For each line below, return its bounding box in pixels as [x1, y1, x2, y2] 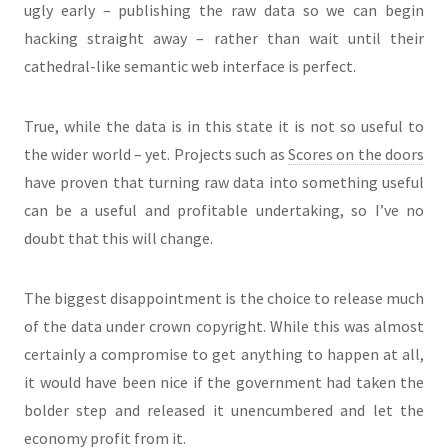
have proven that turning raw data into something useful [24, 172, 424, 193]
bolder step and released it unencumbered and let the [24, 400, 424, 421]
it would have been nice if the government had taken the [24, 372, 424, 393]
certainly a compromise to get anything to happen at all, [24, 344, 424, 365]
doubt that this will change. [24, 228, 213, 249]
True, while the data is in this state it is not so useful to [24, 116, 424, 137]
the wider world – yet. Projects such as [24, 144, 288, 165]
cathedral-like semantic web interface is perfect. [24, 56, 356, 77]
